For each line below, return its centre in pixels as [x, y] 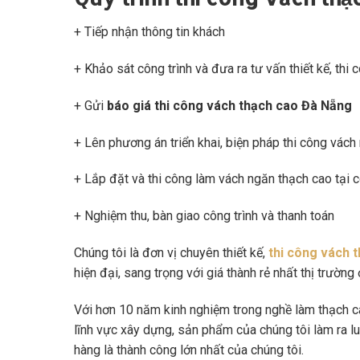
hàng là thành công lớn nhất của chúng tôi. [189, 350]
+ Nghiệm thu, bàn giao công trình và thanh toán [204, 216]
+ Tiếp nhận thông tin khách [149, 32]
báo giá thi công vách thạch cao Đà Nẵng [228, 105]
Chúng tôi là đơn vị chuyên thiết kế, [171, 252]
